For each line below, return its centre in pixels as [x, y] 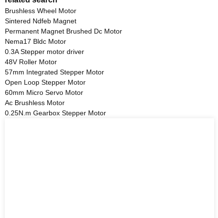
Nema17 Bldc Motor [36, 42]
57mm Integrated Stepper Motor [54, 72]
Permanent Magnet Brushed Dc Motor [64, 31]
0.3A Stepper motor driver [45, 52]
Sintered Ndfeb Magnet [41, 21]
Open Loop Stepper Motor [45, 82]
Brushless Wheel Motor [41, 11]
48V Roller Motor [31, 62]
